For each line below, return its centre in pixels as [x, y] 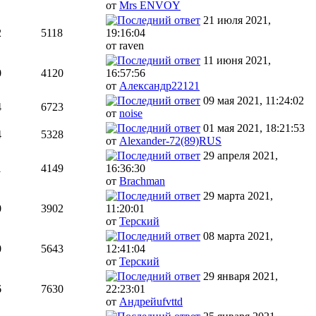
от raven [125, 46]
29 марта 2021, [238, 196]
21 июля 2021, [237, 20]
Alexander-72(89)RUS [170, 141]
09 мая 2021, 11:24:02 [254, 101]
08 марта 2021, [238, 236]
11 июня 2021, [237, 61]
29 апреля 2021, [241, 156]
